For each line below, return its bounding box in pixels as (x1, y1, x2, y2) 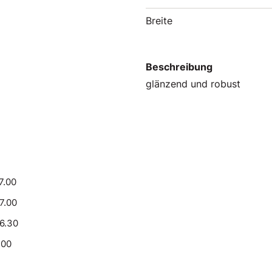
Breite (146, 15, 172, 27)
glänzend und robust (146, 78, 240, 90)
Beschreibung (146, 61, 212, 73)
